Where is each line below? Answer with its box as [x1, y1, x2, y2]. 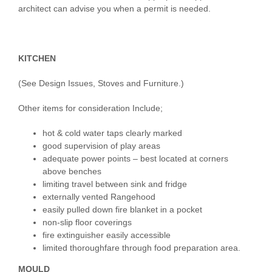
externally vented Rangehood [42, 192, 155, 202]
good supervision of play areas [42, 141, 160, 151]
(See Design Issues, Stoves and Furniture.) [18, 78, 184, 89]
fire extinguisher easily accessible [42, 230, 171, 240]
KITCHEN [18, 53, 56, 64]
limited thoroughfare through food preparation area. [42, 243, 240, 253]
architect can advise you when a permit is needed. [18, 4, 211, 14]
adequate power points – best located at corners [42, 154, 228, 164]
